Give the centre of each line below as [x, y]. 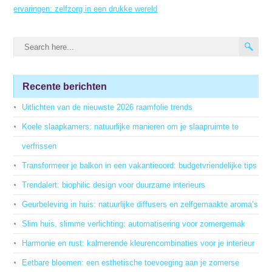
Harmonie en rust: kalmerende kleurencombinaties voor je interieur [138, 243]
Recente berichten [65, 87]
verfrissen [39, 146]
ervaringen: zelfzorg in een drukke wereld [86, 9]
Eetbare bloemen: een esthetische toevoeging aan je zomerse [131, 263]
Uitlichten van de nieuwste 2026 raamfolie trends [107, 107]
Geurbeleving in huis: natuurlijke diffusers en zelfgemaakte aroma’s [140, 204]
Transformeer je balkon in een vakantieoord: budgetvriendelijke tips [140, 165]
